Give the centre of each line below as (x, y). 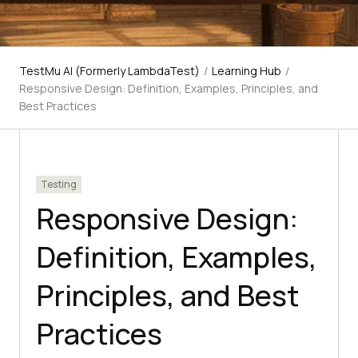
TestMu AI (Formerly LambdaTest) (109, 71)
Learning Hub (247, 71)
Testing (59, 185)
